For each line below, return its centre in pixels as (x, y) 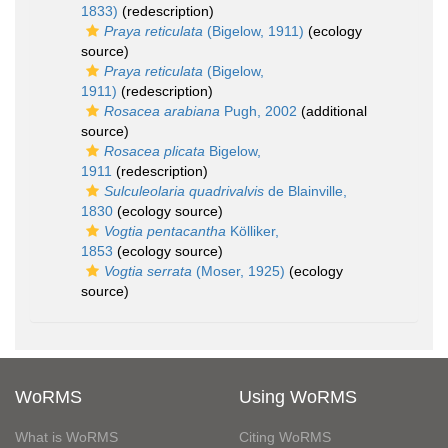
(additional (332, 111)
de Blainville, (305, 191)
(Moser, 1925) (238, 271)
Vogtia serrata (148, 271)
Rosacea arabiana (162, 111)
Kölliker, (252, 231)
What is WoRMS (66, 437)
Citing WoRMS (285, 437)
